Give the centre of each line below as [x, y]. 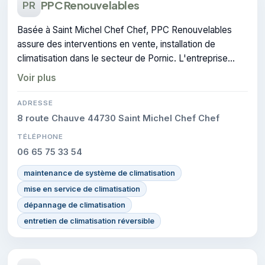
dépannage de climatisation [75, 205]
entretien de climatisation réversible [89, 221]
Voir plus [37, 77]
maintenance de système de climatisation [99, 173]
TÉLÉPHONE [41, 136]
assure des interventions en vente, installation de [116, 44]
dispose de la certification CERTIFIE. [92, 72]
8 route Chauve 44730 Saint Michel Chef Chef [118, 118]
